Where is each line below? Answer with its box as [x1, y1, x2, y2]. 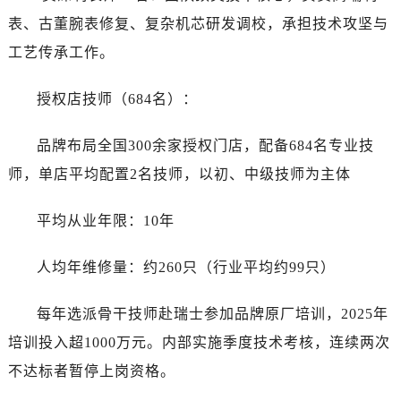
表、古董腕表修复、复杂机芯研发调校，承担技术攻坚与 [7, 15, 388, 31]
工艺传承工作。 [7, 44, 115, 60]
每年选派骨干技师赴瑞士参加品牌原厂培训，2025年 [36, 305, 388, 321]
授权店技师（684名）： [36, 90, 198, 107]
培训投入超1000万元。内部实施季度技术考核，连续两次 [7, 334, 390, 350]
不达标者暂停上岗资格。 [7, 363, 175, 379]
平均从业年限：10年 [36, 212, 175, 228]
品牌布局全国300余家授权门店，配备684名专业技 [36, 137, 374, 153]
